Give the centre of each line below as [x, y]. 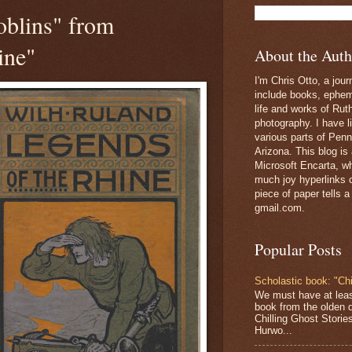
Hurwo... [273, 330]
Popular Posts [298, 249]
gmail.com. [280, 208]
